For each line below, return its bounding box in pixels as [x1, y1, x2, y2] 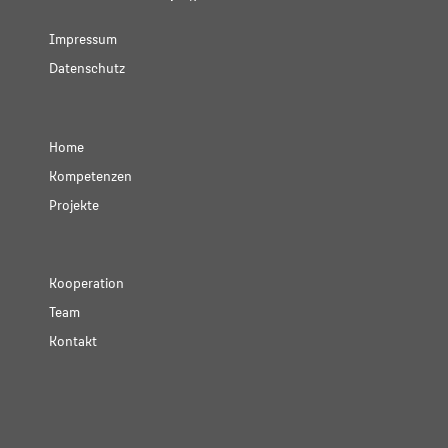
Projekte [49, 193, 100, 215]
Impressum [49, 28, 118, 50]
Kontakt [49, 329, 98, 351]
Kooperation [49, 271, 125, 293]
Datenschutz [49, 57, 126, 79]
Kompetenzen [49, 164, 133, 186]
